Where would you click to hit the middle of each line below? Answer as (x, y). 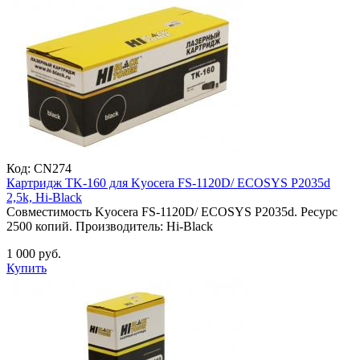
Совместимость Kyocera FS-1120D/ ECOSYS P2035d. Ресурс (172, 211)
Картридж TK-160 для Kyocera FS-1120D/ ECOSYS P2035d (168, 182)
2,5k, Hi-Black (44, 197)
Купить (27, 268)
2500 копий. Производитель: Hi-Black (110, 226)
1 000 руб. (34, 253)
